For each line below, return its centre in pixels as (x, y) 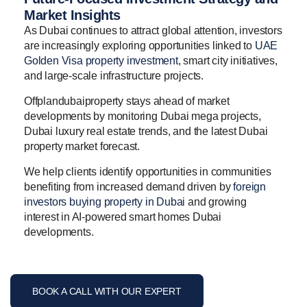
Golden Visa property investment (101, 61)
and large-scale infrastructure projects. (114, 76)
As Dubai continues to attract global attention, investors (153, 31)
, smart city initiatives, (228, 61)
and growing (216, 202)
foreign (250, 187)
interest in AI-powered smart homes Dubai (123, 217)
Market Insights (72, 15)
